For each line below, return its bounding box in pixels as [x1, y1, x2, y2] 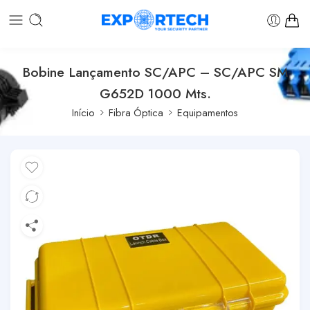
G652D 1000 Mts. [99, 83, 211, 103]
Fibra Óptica [109, 104, 163, 120]
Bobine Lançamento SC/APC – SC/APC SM [22, 62, 288, 82]
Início [72, 104, 95, 120]
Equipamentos [177, 104, 238, 120]
